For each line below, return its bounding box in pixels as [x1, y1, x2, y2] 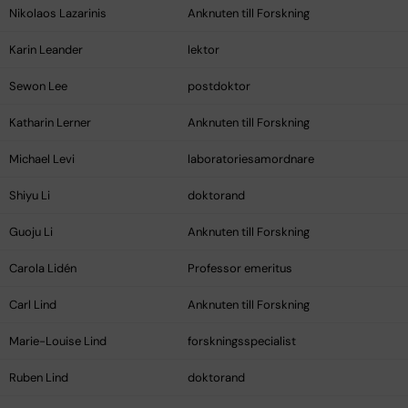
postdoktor [188, 78, 250, 95]
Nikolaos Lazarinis [9, 5, 107, 22]
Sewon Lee [9, 78, 67, 95]
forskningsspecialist [188, 333, 296, 350]
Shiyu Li [9, 188, 50, 204]
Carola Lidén [9, 260, 76, 277]
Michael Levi [9, 151, 75, 168]
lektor [188, 42, 219, 58]
